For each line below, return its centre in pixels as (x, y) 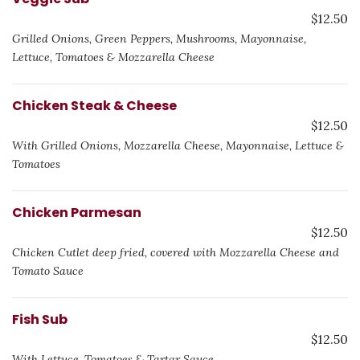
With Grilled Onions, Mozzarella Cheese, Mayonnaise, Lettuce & (178, 145)
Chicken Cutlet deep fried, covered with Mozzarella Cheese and (176, 252)
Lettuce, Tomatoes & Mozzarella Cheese (113, 57)
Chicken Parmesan (77, 213)
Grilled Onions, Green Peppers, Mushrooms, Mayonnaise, (159, 39)
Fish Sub (40, 319)
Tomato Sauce (48, 271)
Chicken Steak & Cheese (94, 106)
